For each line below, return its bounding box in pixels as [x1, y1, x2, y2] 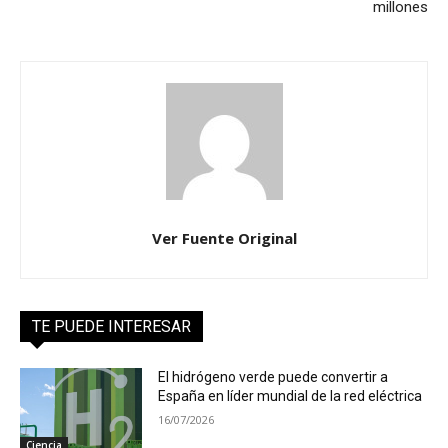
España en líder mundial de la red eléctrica [158, 387, 423, 404]
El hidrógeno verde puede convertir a [158, 368, 389, 385]
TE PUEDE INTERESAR [32, 316, 191, 336]
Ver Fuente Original [151, 227, 297, 248]
